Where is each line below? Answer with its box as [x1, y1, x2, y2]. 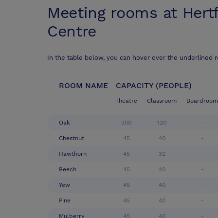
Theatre [115, 97, 137, 105]
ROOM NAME [59, 81, 108, 91]
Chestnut [59, 135, 84, 142]
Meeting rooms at [47, 3, 182, 22]
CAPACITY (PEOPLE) [116, 81, 192, 91]
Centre [47, 22, 97, 41]
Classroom [147, 97, 177, 105]
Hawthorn [59, 150, 87, 158]
